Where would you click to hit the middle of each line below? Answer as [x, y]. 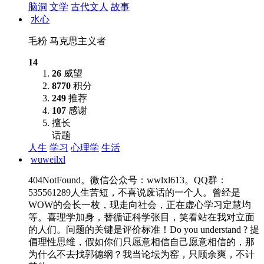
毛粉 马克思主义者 [67, 41]
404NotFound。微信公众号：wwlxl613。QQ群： [128, 180]
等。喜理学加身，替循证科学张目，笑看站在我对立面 [141, 217]
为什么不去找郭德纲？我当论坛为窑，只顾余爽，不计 [141, 254]
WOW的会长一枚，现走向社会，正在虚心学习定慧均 [140, 205]
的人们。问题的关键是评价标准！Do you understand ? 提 [144, 230]
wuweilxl [48, 159]
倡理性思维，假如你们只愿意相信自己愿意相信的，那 [141, 242]
